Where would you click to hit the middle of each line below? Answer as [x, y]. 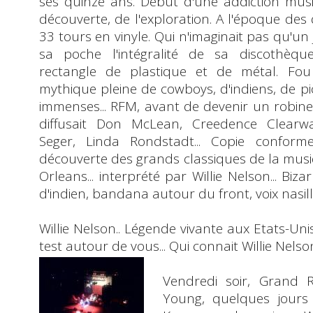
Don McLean [138, 123]
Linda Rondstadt [140, 141]
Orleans [63, 176]
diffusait [68, 123]
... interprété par [140, 176]
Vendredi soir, [211, 281]
